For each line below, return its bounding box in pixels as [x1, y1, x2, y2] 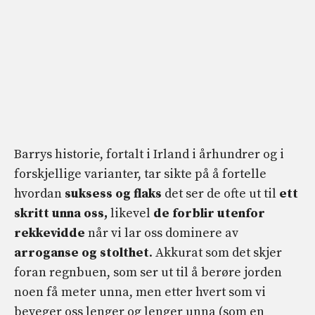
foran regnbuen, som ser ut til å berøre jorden [14, 264, 282, 281]
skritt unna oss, [14, 205, 110, 221]
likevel [110, 205, 153, 221]
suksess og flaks [65, 185, 165, 202]
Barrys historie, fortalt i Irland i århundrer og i [14, 146, 284, 162]
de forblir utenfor [153, 205, 265, 221]
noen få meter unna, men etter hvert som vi [14, 283, 266, 300]
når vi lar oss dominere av [88, 224, 238, 241]
